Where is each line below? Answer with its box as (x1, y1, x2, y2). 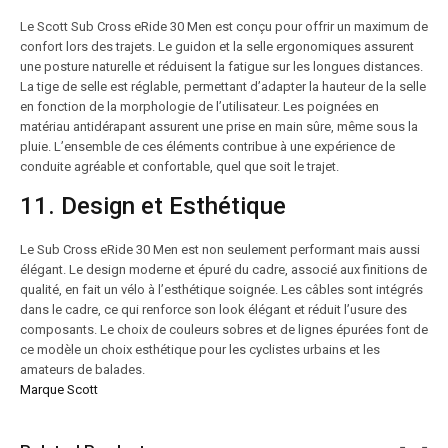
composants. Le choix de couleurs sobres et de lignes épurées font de (20, 322, 428, 337)
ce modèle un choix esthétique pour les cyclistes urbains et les (20, 342, 380, 357)
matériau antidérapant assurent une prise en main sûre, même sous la (20, 119, 418, 134)
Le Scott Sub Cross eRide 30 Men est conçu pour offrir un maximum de (20, 19, 428, 34)
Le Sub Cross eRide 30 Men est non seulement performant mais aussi (20, 242, 420, 257)
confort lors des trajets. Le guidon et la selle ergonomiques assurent (20, 39, 414, 54)
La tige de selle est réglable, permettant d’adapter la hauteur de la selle (20, 79, 426, 94)
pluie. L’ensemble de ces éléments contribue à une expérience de (20, 139, 395, 154)
